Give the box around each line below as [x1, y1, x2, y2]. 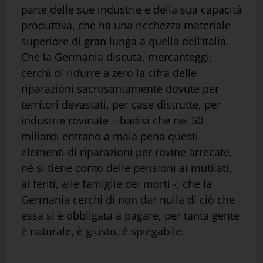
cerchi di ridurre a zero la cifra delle [21, 65, 197, 80]
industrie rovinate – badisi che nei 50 [21, 113, 203, 127]
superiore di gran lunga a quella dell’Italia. [21, 33, 229, 48]
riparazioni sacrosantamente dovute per [21, 81, 219, 96]
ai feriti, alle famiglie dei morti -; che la [21, 176, 212, 191]
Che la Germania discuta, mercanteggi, [21, 49, 213, 64]
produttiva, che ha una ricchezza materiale [21, 18, 231, 32]
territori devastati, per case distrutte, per [21, 97, 221, 112]
